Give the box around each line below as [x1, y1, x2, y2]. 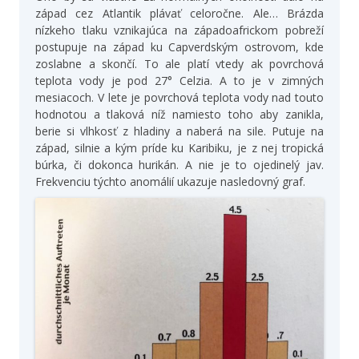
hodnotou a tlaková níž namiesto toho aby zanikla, [35, 107, 324, 123]
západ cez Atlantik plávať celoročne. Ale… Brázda [35, 6, 324, 22]
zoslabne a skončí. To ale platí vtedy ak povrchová [35, 56, 324, 72]
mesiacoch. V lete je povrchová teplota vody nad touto [35, 90, 324, 106]
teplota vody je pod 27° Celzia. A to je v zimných [35, 73, 324, 89]
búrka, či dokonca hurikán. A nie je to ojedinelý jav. [35, 157, 324, 173]
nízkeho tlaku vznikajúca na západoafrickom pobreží [35, 22, 324, 38]
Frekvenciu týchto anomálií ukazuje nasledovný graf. [35, 174, 305, 190]
